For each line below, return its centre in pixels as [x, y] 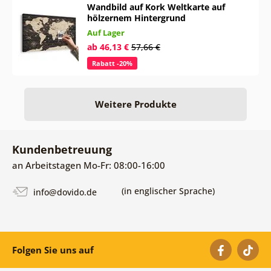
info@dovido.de [64, 192]
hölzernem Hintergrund [136, 18]
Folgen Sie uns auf [53, 250]
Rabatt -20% [112, 63]
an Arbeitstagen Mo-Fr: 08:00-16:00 [88, 165]
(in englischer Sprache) [168, 191]
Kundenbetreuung [62, 149]
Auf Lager [106, 32]
